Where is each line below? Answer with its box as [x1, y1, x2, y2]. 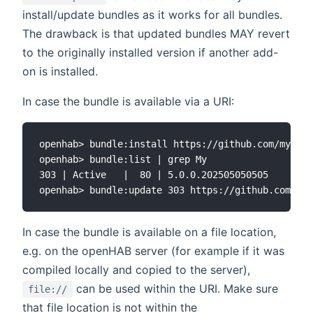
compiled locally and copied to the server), [22, 263, 250, 277]
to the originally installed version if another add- [22, 45, 278, 60]
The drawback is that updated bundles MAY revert [22, 27, 290, 41]
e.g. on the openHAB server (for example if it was [22, 244, 284, 259]
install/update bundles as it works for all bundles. [22, 8, 282, 22]
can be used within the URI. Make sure [73, 282, 278, 296]
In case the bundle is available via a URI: [22, 94, 234, 109]
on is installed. [22, 64, 98, 79]
